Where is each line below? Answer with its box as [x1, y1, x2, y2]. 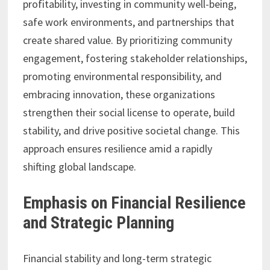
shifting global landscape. [22, 160, 136, 174]
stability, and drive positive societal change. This [22, 124, 240, 137]
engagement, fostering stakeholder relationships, [22, 51, 247, 65]
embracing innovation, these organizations [22, 87, 215, 101]
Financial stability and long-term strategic [22, 251, 212, 265]
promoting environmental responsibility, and [22, 69, 222, 83]
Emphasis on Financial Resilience [22, 193, 246, 213]
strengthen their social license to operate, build [22, 105, 235, 119]
